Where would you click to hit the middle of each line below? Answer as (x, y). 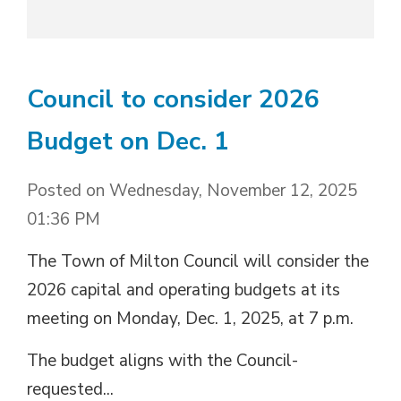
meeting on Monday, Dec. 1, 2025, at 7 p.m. (194, 318)
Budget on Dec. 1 (128, 141)
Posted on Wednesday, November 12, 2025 (192, 190)
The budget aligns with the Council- (162, 360)
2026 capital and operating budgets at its (183, 290)
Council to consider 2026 (173, 99)
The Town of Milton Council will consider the (198, 261)
